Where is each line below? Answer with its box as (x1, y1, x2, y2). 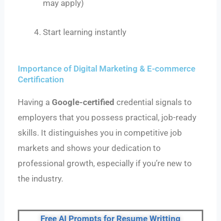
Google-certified (52, 97, 115, 107)
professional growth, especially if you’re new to (18, 158, 192, 168)
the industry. (18, 173, 64, 184)
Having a (18, 97, 52, 107)
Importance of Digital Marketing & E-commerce (18, 63, 196, 74)
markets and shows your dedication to (18, 143, 161, 153)
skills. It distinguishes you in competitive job (18, 127, 183, 138)
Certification (18, 74, 65, 84)
